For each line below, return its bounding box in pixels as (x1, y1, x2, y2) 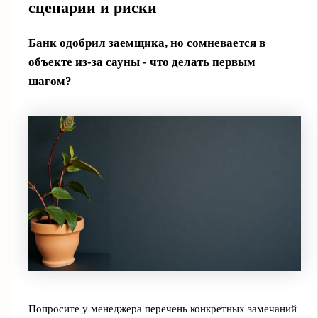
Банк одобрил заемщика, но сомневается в (28, 35, 265, 50)
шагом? (28, 74, 72, 88)
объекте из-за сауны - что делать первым (28, 55, 256, 69)
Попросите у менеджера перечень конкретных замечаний (28, 303, 297, 315)
